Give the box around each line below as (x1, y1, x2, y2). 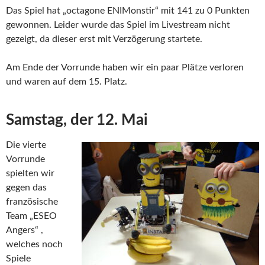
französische (6, 197, 58, 207)
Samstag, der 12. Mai (6, 112, 148, 128)
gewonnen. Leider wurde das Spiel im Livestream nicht (6, 20, 230, 30)
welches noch (6, 240, 63, 250)
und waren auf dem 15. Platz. (6, 77, 127, 87)
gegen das (6, 183, 47, 193)
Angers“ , (6, 225, 43, 235)
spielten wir (6, 169, 54, 179)
